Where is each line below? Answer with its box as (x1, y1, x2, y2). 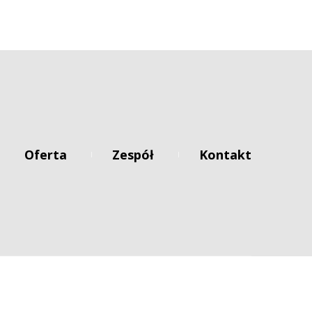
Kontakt (199, 146, 251, 163)
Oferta (24, 146, 67, 163)
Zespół (112, 146, 154, 163)
